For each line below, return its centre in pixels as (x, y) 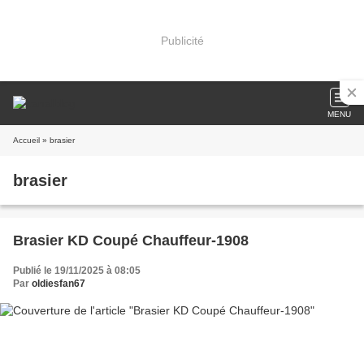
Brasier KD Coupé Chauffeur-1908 (131, 240)
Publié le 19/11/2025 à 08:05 (77, 271)
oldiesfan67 (58, 284)
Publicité (182, 40)
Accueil (26, 140)
